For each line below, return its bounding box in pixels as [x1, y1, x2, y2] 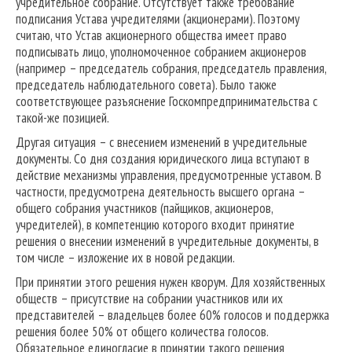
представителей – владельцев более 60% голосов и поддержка [16, 306, 329, 324]
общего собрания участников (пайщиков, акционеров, [16, 200, 273, 218]
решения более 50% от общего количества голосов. [16, 323, 268, 341]
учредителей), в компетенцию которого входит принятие [16, 216, 295, 234]
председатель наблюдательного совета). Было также [16, 76, 277, 94]
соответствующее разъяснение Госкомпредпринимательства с [16, 93, 317, 111]
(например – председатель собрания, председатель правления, [16, 60, 326, 78]
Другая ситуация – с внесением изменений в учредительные [16, 134, 307, 152]
